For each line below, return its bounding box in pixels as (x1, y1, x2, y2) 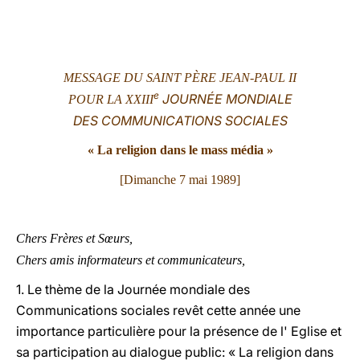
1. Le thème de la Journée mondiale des (16, 281, 250, 297)
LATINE (255, 19, 297, 35)
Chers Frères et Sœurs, (16, 231, 136, 245)
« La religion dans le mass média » (87, 143, 273, 157)
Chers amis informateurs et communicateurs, (16, 253, 245, 267)
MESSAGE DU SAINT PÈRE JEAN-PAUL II (63, 71, 297, 84)
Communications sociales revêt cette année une (16, 302, 301, 318)
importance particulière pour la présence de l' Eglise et (16, 323, 342, 339)
